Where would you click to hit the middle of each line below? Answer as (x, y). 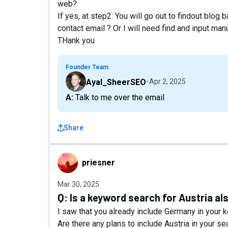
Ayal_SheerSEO (116, 82)
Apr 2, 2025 (167, 81)
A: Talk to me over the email (119, 97)
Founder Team (87, 67)
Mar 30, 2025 (78, 184)
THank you (76, 40)
